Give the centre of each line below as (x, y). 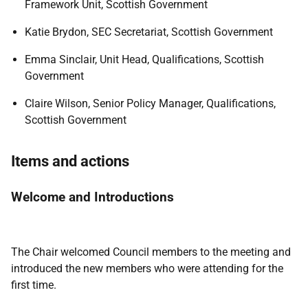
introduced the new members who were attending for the (147, 268)
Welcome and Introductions (92, 197)
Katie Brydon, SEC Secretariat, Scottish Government (149, 32)
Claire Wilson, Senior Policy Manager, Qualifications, (150, 103)
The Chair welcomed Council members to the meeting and (151, 252)
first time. (35, 285)
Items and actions (70, 161)
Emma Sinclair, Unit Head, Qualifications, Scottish (144, 59)
